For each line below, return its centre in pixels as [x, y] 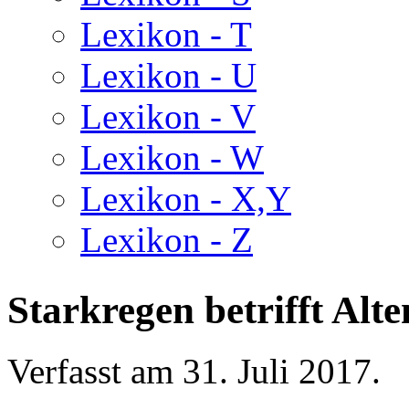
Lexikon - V [168, 116]
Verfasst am [95, 371]
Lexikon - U [168, 75]
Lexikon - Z [167, 240]
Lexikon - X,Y [186, 199]
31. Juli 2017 [277, 371]
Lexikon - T [166, 34]
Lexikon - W [172, 157]
